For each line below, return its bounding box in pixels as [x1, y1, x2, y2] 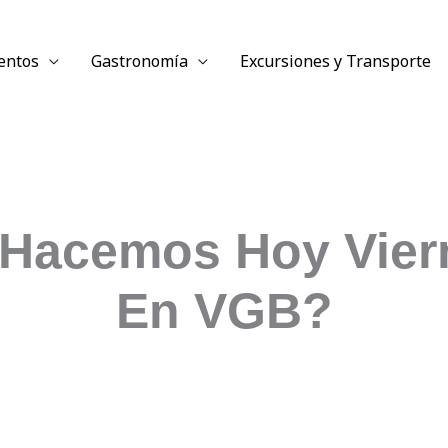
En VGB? [115, 283, 333, 339]
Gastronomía [90, 50, 188, 73]
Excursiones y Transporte [239, 50, 431, 73]
